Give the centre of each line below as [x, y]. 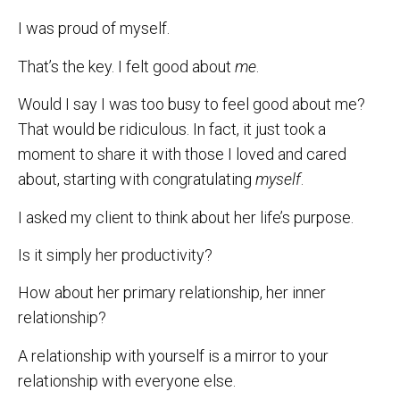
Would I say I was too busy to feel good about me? [192, 104]
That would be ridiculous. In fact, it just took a [172, 129]
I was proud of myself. [94, 29]
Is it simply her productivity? [115, 255]
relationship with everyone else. [127, 380]
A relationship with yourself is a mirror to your [173, 355]
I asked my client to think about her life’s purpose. [186, 217]
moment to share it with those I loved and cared [182, 154]
